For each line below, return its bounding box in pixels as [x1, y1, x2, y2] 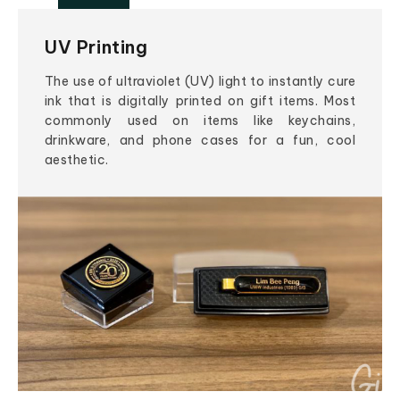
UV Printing [45, 36, 148, 59]
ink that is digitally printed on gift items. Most [45, 93, 355, 110]
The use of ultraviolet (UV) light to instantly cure [45, 73, 355, 90]
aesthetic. [45, 152, 109, 169]
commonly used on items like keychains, [45, 112, 355, 129]
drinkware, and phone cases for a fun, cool [45, 132, 355, 149]
